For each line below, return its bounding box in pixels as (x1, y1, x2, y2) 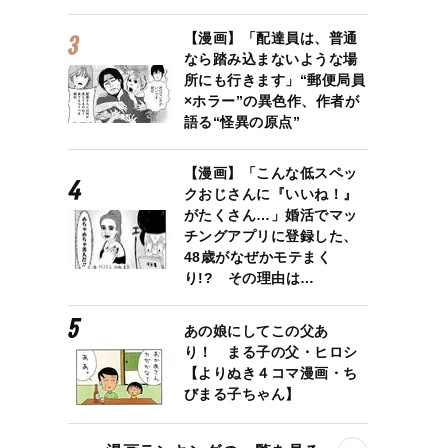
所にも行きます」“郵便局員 (183, 71, 366, 88)
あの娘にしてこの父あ (183, 322, 329, 339)
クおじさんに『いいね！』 (183, 185, 358, 202)
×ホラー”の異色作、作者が (183, 92, 360, 109)
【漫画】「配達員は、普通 (183, 29, 358, 46)
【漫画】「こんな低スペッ (183, 164, 358, 181)
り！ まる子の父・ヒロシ (183, 343, 358, 360)
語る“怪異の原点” (183, 113, 301, 130)
